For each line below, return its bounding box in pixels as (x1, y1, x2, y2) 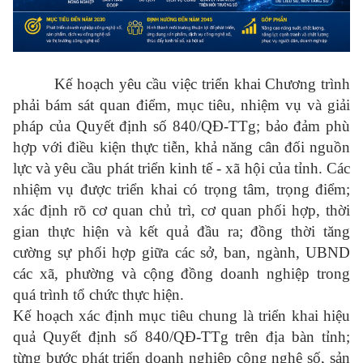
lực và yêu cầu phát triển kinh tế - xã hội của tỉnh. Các (13, 160, 350, 177)
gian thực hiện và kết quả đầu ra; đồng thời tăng (13, 223, 350, 241)
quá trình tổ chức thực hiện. (13, 286, 184, 304)
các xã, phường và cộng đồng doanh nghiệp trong (13, 265, 350, 283)
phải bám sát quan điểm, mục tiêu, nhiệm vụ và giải (13, 96, 350, 114)
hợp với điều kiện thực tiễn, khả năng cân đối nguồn (13, 139, 350, 156)
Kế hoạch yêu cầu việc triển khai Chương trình (54, 75, 351, 93)
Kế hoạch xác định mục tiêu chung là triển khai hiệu (13, 307, 350, 325)
